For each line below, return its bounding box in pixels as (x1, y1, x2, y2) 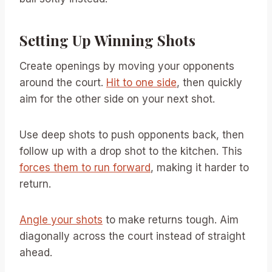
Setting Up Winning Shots (19, 30, 195, 50)
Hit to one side (106, 76, 177, 89)
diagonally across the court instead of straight (19, 230, 245, 242)
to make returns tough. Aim (103, 214, 239, 226)
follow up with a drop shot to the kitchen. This (19, 145, 242, 157)
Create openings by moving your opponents (19, 60, 234, 72)
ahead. (19, 246, 52, 259)
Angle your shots (19, 214, 103, 226)
